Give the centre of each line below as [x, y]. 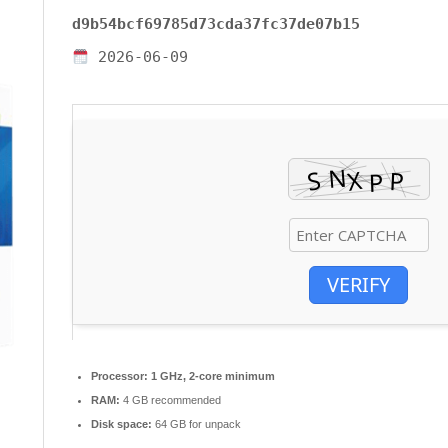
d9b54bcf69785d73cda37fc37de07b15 [216, 24]
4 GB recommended [170, 400]
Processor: [119, 376]
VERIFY [358, 284]
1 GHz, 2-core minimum [211, 376]
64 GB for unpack [196, 424]
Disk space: [121, 424]
